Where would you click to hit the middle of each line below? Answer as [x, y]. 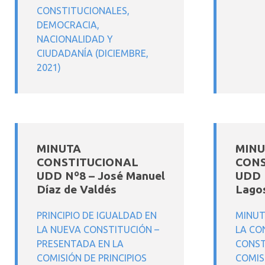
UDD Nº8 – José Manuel [101, 176]
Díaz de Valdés [77, 189]
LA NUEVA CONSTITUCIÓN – [98, 230]
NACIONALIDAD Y [75, 39]
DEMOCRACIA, [68, 25]
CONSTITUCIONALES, [83, 11]
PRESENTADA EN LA [80, 244]
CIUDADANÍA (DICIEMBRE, [93, 53]
